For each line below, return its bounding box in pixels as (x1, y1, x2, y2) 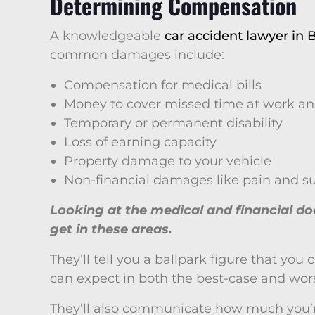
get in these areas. (50, 221, 172, 237)
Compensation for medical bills (64, 77, 262, 93)
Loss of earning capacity (64, 134, 217, 150)
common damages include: (50, 47, 224, 63)
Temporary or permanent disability (64, 115, 283, 131)
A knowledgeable (50, 28, 165, 44)
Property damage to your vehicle (64, 153, 271, 169)
